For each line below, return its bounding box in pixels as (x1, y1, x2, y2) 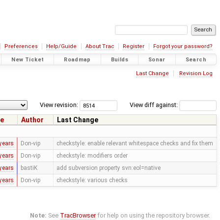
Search (185, 56, 206, 63)
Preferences (4, 43, 38, 50)
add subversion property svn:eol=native (56, 165, 161, 172)
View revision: (40, 101, 79, 109)
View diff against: (129, 101, 179, 109)
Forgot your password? (153, 43, 213, 50)
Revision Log (179, 70, 213, 77)
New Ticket (11, 56, 44, 63)
